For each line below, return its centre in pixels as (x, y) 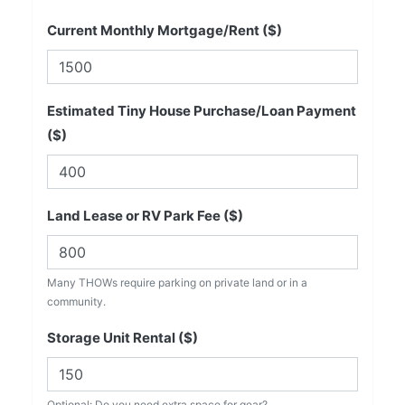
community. (76, 302)
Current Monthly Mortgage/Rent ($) (165, 31)
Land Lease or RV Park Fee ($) (145, 216)
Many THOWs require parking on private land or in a (177, 283)
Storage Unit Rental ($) (122, 338)
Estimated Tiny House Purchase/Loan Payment (202, 111)
